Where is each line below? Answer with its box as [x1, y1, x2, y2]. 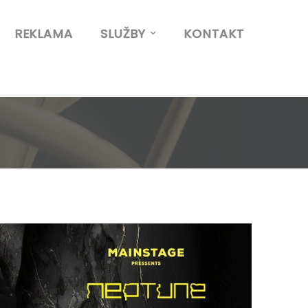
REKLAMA [14, 25, 74, 42]
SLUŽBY [100, 25, 146, 42]
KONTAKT [184, 25, 245, 42]
